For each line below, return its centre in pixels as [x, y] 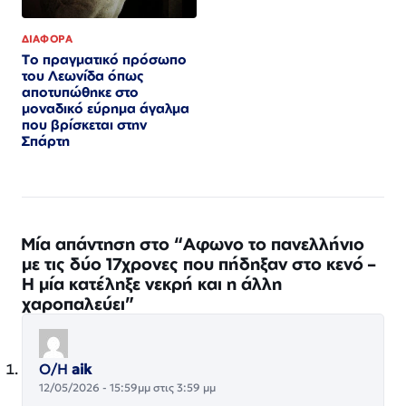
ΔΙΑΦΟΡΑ [48, 39]
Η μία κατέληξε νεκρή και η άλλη [152, 284]
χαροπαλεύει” [78, 304]
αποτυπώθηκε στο [80, 92]
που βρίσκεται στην [84, 125]
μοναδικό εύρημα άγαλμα [106, 109]
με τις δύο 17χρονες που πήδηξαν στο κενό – [198, 264]
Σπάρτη [46, 141]
